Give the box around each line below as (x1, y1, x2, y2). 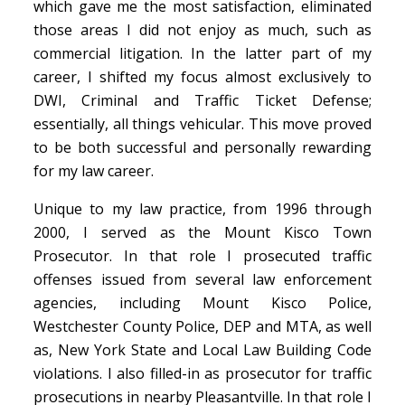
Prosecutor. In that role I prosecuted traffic (33, 246, 372, 266)
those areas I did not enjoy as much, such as (33, 20, 372, 40)
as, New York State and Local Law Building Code (33, 340, 372, 360)
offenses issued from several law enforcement (33, 269, 372, 289)
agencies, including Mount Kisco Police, (33, 293, 372, 313)
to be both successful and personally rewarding (33, 137, 372, 157)
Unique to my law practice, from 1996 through (33, 199, 372, 219)
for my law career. (33, 161, 154, 181)
